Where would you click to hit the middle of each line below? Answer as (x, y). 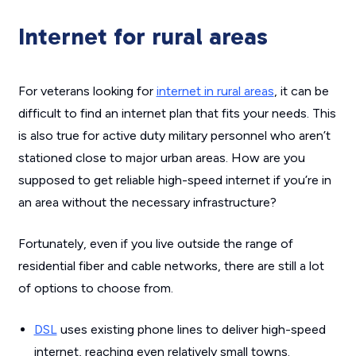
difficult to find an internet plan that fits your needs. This (177, 114)
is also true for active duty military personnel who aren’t (174, 136)
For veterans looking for (87, 91)
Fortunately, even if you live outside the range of (155, 244)
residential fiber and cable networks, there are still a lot (171, 266)
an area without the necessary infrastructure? (147, 203)
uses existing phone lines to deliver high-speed (191, 330)
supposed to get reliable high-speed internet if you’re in (174, 180)
